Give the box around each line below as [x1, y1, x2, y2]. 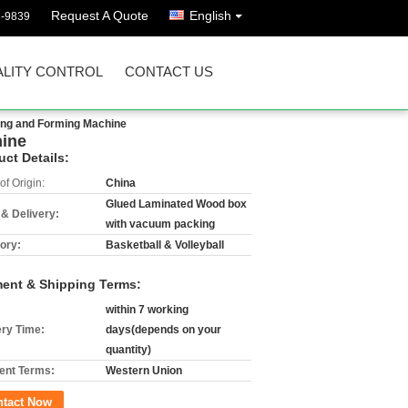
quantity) [106, 343, 151, 356]
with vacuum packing [106, 218, 215, 230]
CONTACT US [125, 64, 213, 79]
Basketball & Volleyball [106, 239, 224, 251]
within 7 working [106, 303, 189, 316]
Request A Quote [51, 8, 148, 23]
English [189, 8, 231, 23]
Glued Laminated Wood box [106, 198, 247, 210]
